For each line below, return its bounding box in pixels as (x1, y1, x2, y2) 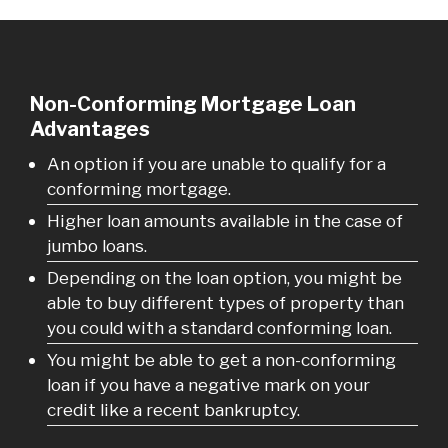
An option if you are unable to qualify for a (47, 153, 387, 175)
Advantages (30, 116, 150, 141)
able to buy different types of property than (47, 292, 405, 314)
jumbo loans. (47, 235, 148, 257)
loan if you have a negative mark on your (47, 374, 371, 396)
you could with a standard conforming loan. (47, 317, 393, 339)
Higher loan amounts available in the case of (47, 210, 404, 232)
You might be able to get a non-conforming (47, 349, 397, 371)
